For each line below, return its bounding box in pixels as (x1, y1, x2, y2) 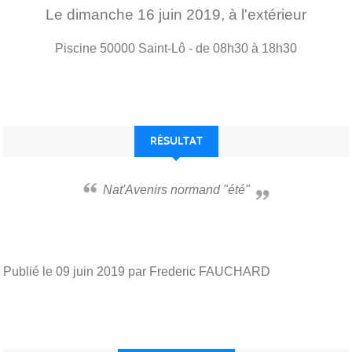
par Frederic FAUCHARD (125, 264, 270, 278)
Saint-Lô (138, 41, 185, 55)
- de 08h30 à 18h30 (189, 41, 297, 55)
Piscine (55, 41, 97, 55)
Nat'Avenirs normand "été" (112, 182, 250, 196)
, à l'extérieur (221, 5, 306, 23)
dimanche (67, 5, 137, 23)
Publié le (3, 264, 56, 278)
